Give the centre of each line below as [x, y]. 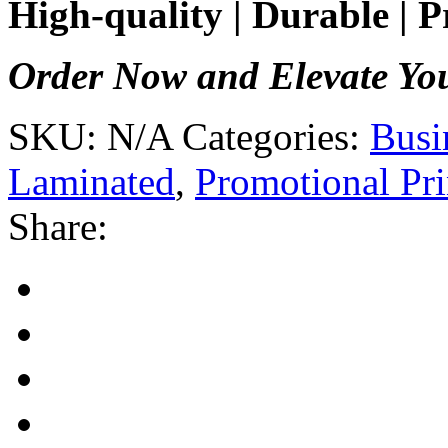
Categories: [271, 136]
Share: [58, 226]
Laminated [91, 181]
